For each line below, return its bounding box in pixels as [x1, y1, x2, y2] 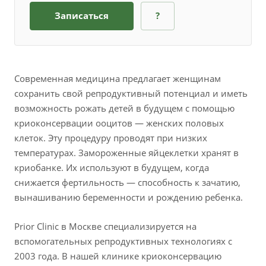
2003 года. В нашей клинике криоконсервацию [14, 250, 221, 262]
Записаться [55, 9, 109, 21]
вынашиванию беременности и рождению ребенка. [14, 191, 245, 204]
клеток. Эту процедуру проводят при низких [14, 132, 207, 144]
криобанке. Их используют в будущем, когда [14, 161, 209, 174]
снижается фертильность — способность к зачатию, [14, 176, 240, 189]
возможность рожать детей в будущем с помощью [14, 102, 235, 115]
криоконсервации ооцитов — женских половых [14, 117, 224, 129]
